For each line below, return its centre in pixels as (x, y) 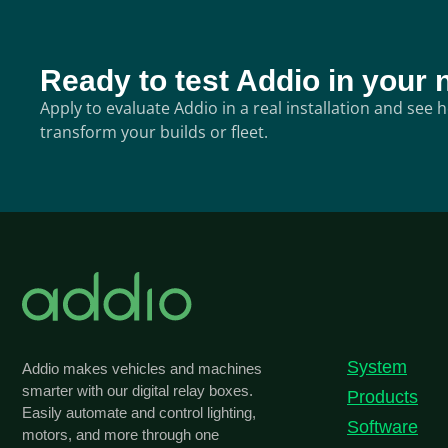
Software (382, 427)
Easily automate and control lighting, (139, 413)
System (377, 367)
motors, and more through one (120, 435)
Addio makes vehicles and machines (142, 369)
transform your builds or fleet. (154, 132)
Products (382, 397)
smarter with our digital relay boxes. (137, 391)
